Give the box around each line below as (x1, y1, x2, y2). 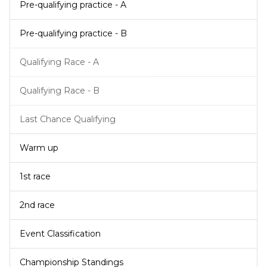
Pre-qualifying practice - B (20, 28, 127, 39)
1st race (20, 171, 51, 182)
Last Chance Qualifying (20, 114, 116, 125)
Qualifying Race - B (20, 85, 100, 97)
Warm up (20, 142, 58, 154)
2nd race (20, 200, 55, 211)
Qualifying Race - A (20, 57, 99, 68)
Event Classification (20, 228, 101, 240)
